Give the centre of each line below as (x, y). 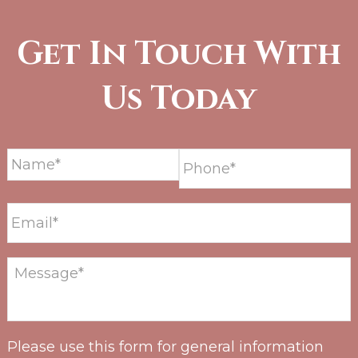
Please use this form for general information (165, 347)
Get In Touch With (179, 54)
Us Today (179, 99)
